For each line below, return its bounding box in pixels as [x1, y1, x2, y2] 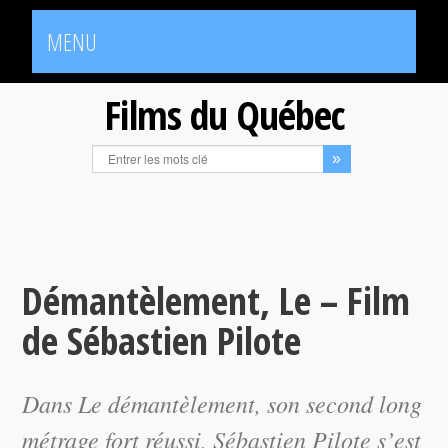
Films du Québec [104, 87, 344, 142]
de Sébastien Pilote [22, 314, 302, 366]
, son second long [255, 387, 423, 419]
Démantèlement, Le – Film [22, 274, 411, 326]
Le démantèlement [78, 387, 256, 419]
